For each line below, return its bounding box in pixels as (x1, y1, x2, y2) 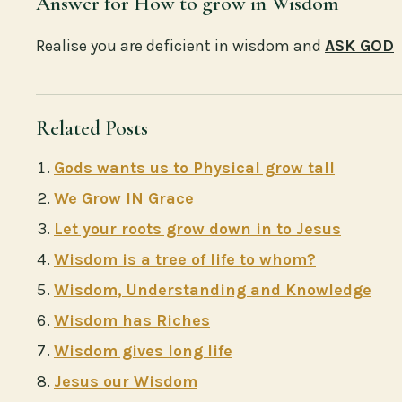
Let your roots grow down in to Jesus (54, 218, 341, 239)
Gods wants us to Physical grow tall (54, 157, 335, 178)
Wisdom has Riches (54, 310, 210, 330)
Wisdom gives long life (54, 340, 232, 361)
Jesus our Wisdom (54, 371, 197, 391)
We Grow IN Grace (54, 188, 194, 208)
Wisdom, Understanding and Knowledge (54, 279, 371, 300)
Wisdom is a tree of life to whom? (54, 249, 316, 269)
